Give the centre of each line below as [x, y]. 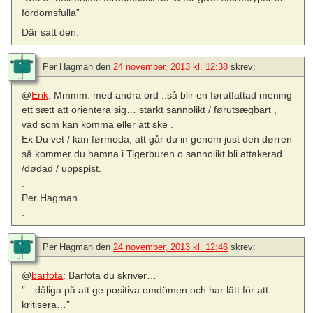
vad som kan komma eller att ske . [98, 124]
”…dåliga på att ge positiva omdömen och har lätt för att [145, 290]
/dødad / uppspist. [62, 168]
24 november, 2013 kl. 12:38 [170, 67]
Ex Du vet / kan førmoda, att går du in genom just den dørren [157, 139]
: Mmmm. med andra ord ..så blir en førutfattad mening [170, 95]
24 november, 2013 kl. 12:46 [170, 247]
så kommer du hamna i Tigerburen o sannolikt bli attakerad [152, 154]
